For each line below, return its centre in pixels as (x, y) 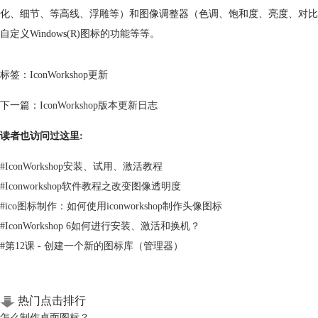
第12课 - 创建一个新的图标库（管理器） (94, 246)
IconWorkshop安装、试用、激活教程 (84, 166)
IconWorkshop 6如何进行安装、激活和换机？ (103, 226)
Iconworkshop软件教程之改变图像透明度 (93, 186)
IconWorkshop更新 (69, 75)
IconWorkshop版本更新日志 (99, 105)
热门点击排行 (50, 301)
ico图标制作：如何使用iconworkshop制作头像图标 (114, 206)
